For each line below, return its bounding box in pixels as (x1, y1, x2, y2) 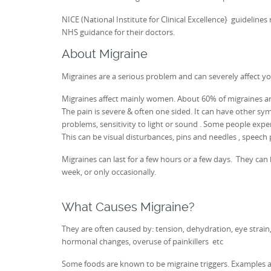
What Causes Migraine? (62, 200, 195, 214)
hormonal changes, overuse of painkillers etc (62, 235, 223, 247)
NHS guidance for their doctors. (62, 27, 175, 38)
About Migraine (62, 47, 148, 62)
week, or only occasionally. (62, 166, 156, 178)
